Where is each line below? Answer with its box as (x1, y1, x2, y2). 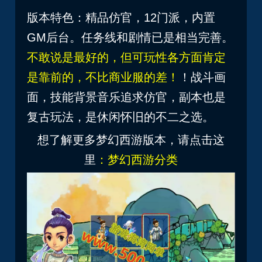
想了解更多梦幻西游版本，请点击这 (37, 133, 225, 146)
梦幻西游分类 (108, 153, 178, 166)
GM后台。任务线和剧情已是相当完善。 (27, 30, 234, 44)
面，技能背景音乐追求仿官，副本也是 (27, 90, 226, 104)
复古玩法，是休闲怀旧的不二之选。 (27, 110, 215, 123)
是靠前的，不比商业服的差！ (27, 70, 180, 84)
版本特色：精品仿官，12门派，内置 (27, 11, 219, 24)
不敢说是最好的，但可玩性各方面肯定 (27, 50, 226, 64)
